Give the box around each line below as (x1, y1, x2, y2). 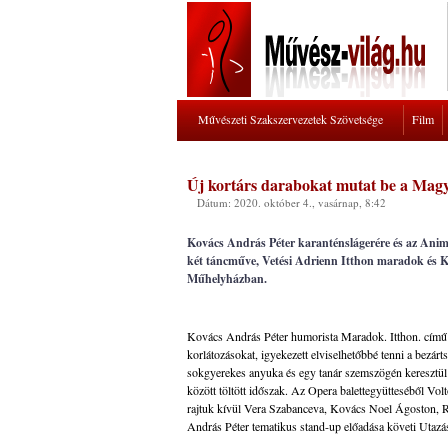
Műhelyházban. (187, 270, 267, 287)
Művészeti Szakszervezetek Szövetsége (198, 111, 383, 127)
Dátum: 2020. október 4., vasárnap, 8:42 (197, 195, 386, 210)
